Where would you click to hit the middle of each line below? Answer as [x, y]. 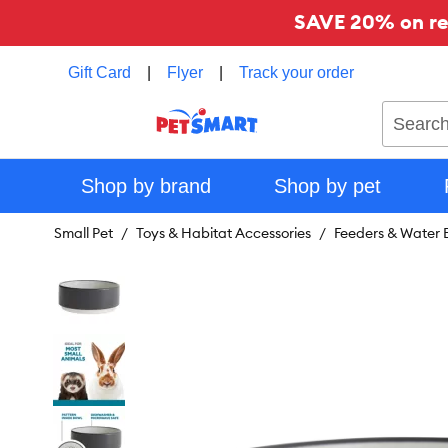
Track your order [296, 72]
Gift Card [99, 72]
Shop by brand [145, 186]
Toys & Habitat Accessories [223, 233]
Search [405, 110]
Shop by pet [327, 186]
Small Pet [83, 233]
